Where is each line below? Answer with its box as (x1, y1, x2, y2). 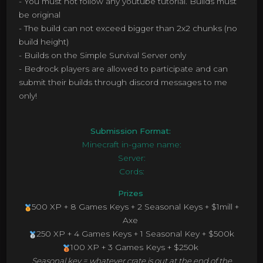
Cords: (119, 167, 144, 177)
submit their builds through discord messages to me (18, 77, 227, 87)
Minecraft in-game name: (82, 140, 181, 150)
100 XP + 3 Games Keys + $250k (70, 242, 201, 252)
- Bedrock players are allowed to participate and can (18, 64, 228, 74)
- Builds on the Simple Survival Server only (18, 50, 186, 60)
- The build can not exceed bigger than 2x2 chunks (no (18, 23, 237, 33)
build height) (18, 37, 69, 47)
